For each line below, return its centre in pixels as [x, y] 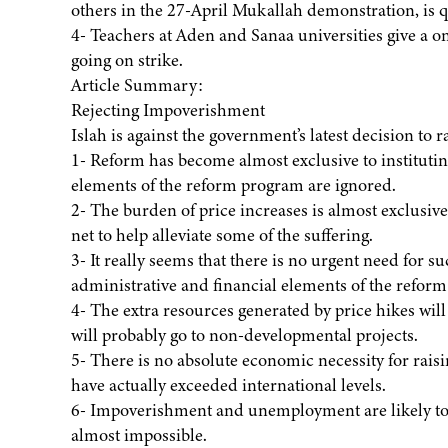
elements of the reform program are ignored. [233, 185]
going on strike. [126, 60]
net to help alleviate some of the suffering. [221, 235]
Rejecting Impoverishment [167, 110]
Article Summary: [136, 85]
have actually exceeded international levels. [228, 385]
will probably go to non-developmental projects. [244, 335]
